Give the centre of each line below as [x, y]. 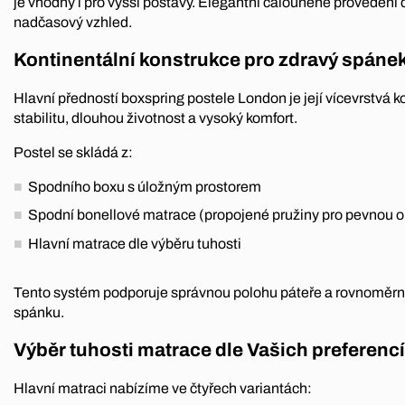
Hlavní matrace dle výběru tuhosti [135, 243]
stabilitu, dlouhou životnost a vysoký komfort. [155, 118]
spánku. [39, 312]
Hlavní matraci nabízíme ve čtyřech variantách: [163, 388]
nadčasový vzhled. [73, 23]
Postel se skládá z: [73, 152]
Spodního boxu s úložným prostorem [145, 186]
